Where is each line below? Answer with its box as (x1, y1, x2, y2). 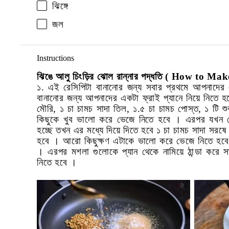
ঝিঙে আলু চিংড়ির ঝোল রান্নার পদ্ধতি (37, 71, 166, 82)
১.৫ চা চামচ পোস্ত (132, 103, 199, 114)
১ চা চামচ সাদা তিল (59, 103, 127, 114)
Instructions (37, 54, 74, 63)
